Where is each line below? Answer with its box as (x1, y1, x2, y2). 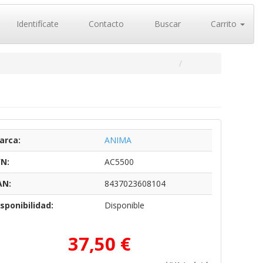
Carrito (208, 18, 239, 29)
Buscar (151, 18, 181, 29)
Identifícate (14, 18, 59, 29)
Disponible (104, 200, 144, 211)
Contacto (86, 18, 124, 29)
